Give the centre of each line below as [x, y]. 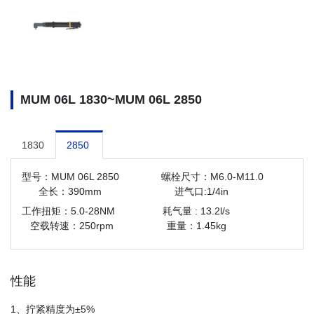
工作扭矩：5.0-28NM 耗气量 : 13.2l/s [155, 211]
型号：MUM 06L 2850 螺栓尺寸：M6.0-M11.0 [155, 177]
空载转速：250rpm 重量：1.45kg [125, 226]
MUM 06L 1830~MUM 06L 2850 [111, 100]
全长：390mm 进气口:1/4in [143, 192]
